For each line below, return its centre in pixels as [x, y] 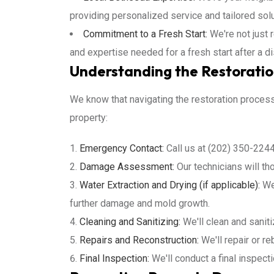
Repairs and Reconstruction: [139, 240]
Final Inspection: [114, 258]
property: [89, 118]
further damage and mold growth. [140, 203]
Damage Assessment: [127, 167]
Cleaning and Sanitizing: [130, 222]
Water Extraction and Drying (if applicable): [170, 185]
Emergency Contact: [122, 148]
